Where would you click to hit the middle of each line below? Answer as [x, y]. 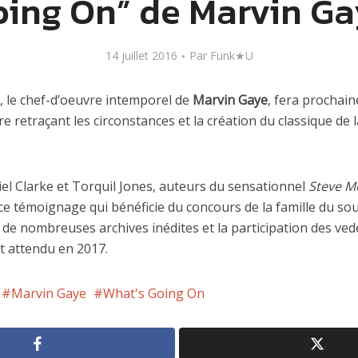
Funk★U [231, 56]
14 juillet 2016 [141, 56]
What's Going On [154, 293]
